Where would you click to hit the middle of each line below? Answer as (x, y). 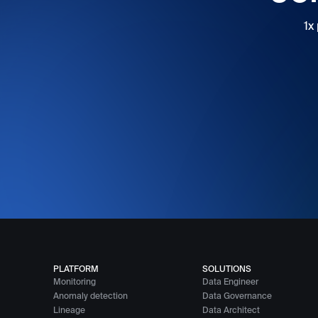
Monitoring (74, 282)
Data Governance (237, 296)
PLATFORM (76, 269)
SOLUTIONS (226, 269)
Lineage (69, 311)
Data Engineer (230, 282)
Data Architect (231, 311)
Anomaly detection (90, 296)
